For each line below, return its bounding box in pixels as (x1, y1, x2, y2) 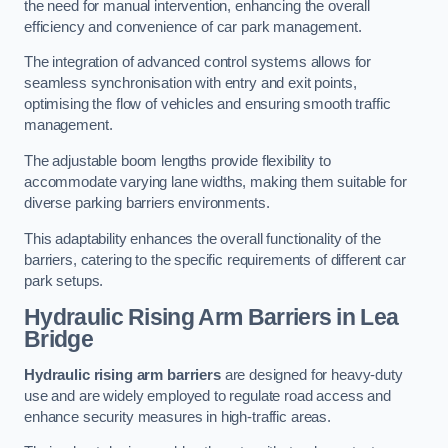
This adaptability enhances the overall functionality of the (24, 230, 381, 247)
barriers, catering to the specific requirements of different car (24, 251, 406, 268)
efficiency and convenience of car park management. (24, 18, 362, 35)
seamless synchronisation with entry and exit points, (24, 75, 357, 92)
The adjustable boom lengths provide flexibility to (24, 153, 331, 169)
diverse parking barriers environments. (24, 195, 270, 211)
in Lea (331, 304, 399, 331)
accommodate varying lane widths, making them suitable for (24, 174, 407, 190)
